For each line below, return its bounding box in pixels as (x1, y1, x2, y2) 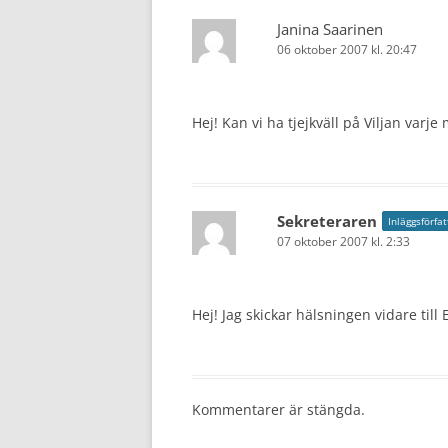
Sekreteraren (277, 211, 377, 231)
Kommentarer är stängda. (192, 400, 365, 419)
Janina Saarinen (277, 19, 383, 39)
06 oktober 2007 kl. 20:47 (277, 41, 417, 58)
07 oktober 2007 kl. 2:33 (277, 233, 410, 250)
